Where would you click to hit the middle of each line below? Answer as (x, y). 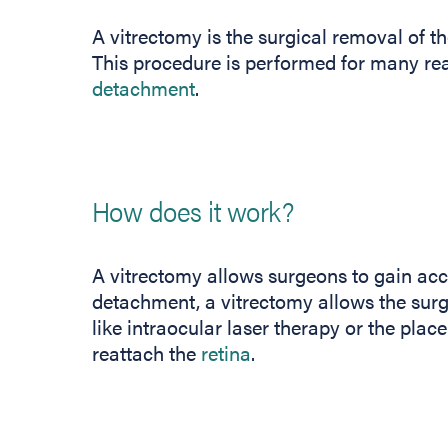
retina (226, 353)
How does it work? (193, 210)
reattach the (146, 353)
